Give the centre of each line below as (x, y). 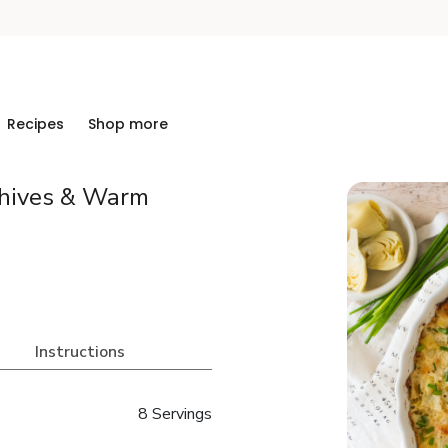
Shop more (128, 124)
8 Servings (174, 414)
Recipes (35, 124)
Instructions (79, 352)
